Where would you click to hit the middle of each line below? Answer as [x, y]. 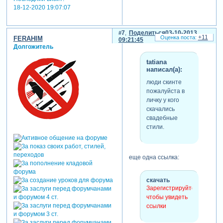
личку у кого [163, 100]
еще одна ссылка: [154, 157]
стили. [155, 127]
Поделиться [147, 33]
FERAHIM [28, 38]
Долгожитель [33, 47]
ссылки [156, 206]
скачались [160, 109]
